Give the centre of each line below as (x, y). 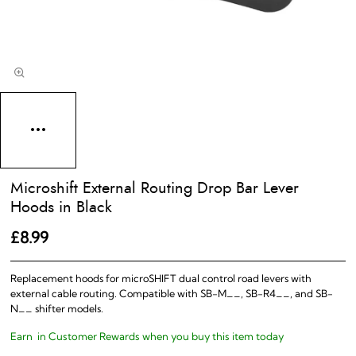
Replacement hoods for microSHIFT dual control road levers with (161, 280)
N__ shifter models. (56, 310)
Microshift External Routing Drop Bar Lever (154, 188)
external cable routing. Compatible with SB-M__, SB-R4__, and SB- (171, 295)
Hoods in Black (61, 207)
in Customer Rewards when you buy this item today (160, 338)
